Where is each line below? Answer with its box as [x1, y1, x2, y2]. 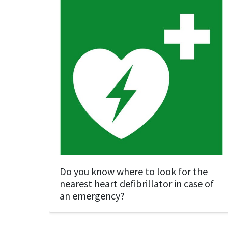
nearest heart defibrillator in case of [60, 177, 214, 190]
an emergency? [60, 189, 125, 202]
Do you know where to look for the [60, 165, 208, 178]
